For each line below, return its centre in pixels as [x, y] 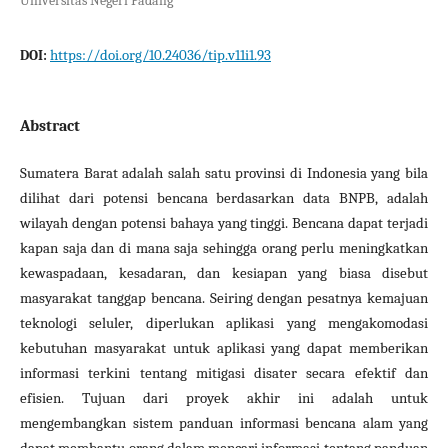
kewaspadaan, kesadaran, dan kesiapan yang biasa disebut [224, 273]
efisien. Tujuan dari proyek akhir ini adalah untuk [224, 398]
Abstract [50, 126]
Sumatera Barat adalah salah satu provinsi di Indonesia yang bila [224, 173]
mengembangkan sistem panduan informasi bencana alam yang [224, 423]
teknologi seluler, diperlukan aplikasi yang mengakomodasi [224, 323]
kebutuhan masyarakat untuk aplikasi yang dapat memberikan [224, 348]
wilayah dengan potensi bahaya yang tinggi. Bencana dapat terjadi [224, 223]
